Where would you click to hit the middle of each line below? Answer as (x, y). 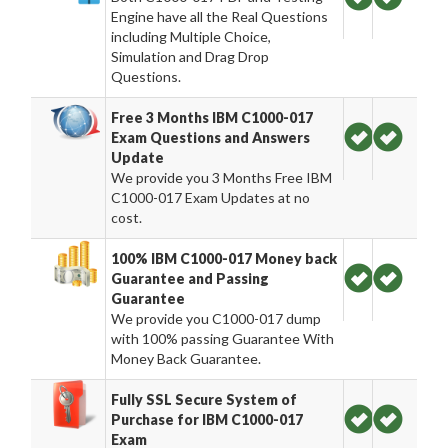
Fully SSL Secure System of (204, 399)
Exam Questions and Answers (211, 137)
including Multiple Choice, (191, 36)
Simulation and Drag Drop (190, 56)
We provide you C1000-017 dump (216, 318)
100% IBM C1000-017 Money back (224, 258)
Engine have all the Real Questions (220, 16)
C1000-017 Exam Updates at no (211, 197)
